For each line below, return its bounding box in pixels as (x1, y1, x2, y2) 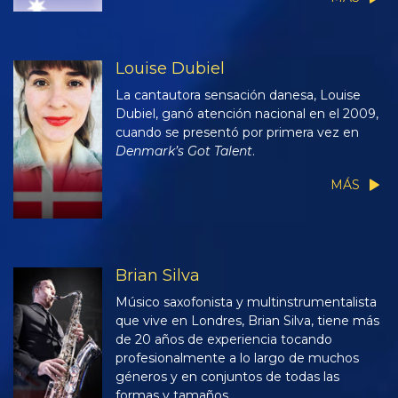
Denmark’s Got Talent (115, 143, 252, 160)
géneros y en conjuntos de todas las (115, 368, 339, 385)
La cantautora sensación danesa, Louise (115, 87, 361, 104)
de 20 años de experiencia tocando (115, 330, 332, 347)
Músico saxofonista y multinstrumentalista (115, 293, 377, 310)
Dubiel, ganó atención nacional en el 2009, (115, 106, 378, 123)
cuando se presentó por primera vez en (115, 124, 359, 141)
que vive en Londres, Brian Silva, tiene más (115, 312, 379, 329)
